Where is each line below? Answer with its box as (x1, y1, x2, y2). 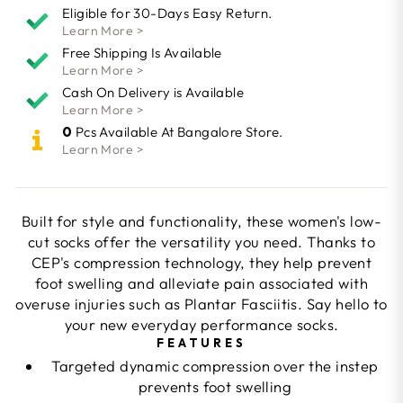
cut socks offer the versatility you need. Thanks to (27, 231, 376, 251)
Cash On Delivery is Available (62, 83, 245, 101)
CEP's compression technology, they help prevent (31, 252, 372, 272)
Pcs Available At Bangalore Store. (75, 122, 283, 140)
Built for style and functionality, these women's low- (22, 210, 381, 230)
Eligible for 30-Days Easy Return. (62, 4, 273, 22)
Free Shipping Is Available (62, 43, 222, 61)
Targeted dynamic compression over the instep (51, 355, 379, 375)
